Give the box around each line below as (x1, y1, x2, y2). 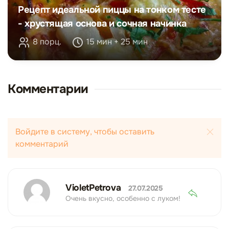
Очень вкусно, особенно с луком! (65, 193, 180, 203)
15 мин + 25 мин (86, 36, 148, 47)
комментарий (15, 139, 68, 149)
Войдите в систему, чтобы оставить (15, 126, 154, 137)
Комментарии (8, 81, 88, 97)
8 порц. (33, 36, 61, 47)
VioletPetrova (65, 181, 124, 193)
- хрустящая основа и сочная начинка (18, 17, 187, 30)
